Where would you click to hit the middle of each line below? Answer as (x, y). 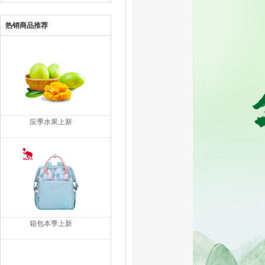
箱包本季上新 (51, 224)
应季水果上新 (51, 122)
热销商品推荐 (27, 25)
